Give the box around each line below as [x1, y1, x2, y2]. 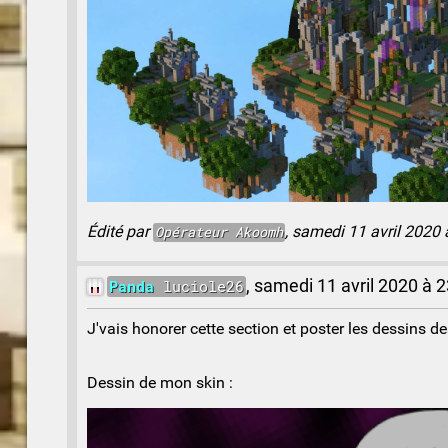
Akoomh [227, 223, 284, 242]
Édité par [87, 222, 154, 242]
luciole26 [154, 276, 245, 297]
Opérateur [155, 223, 228, 242]
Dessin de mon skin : [87, 373, 234, 393]
